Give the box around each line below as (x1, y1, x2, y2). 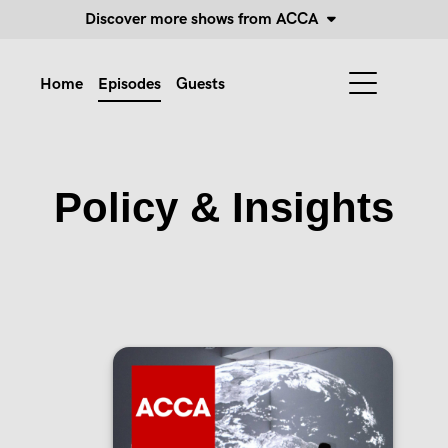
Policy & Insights (54, 183, 394, 231)
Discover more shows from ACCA (85, 10, 327, 29)
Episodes (98, 75, 161, 94)
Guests (176, 75, 225, 94)
